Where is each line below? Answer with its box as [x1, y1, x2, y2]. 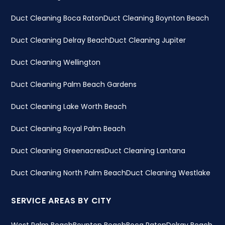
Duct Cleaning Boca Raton [11, 13, 103, 23]
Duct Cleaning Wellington [11, 57, 100, 67]
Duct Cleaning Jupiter [109, 35, 186, 45]
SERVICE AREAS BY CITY [11, 195, 111, 206]
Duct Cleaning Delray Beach [11, 35, 109, 45]
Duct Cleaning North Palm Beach [11, 168, 126, 178]
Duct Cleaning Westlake [126, 168, 210, 178]
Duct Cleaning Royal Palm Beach [11, 124, 126, 134]
